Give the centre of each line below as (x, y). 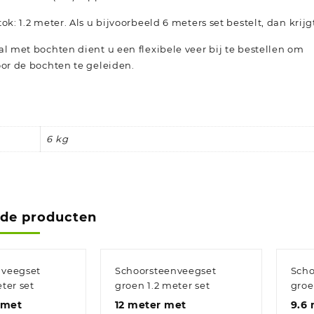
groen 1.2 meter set (162, 285)
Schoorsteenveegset (165, 270)
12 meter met (150, 305)
